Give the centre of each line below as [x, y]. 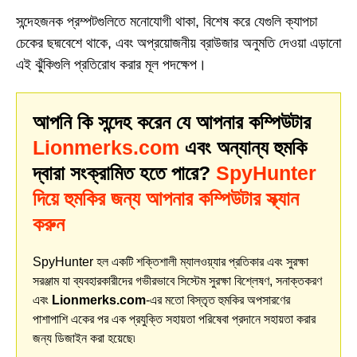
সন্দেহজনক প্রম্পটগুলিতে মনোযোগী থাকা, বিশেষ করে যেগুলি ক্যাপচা [167, 21]
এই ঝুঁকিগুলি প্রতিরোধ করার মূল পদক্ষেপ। [111, 64]
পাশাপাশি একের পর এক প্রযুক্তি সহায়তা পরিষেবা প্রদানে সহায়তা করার [174, 320]
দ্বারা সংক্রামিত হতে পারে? [124, 173]
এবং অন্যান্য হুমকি [243, 148]
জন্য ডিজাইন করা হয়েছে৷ [84, 339]
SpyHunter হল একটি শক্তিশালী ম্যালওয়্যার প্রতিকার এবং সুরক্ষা [171, 262]
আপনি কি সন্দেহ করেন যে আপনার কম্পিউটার [172, 122]
